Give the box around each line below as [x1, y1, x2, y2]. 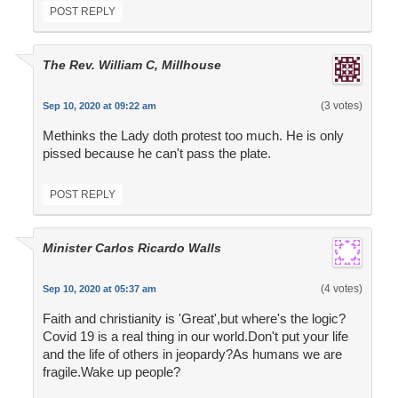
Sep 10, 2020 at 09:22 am [42, 100, 156, 112]
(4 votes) [320, 283, 362, 296]
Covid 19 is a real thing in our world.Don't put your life [42, 329, 348, 345]
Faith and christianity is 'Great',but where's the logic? [42, 311, 346, 327]
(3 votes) [320, 99, 362, 113]
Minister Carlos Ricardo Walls [42, 241, 221, 256]
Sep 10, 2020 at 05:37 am [42, 283, 156, 295]
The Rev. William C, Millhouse [42, 58, 221, 73]
